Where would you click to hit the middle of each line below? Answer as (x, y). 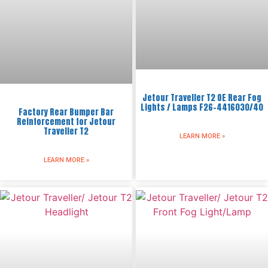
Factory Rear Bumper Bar (66, 112)
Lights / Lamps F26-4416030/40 (202, 107)
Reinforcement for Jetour (66, 122)
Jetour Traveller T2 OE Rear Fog (202, 98)
